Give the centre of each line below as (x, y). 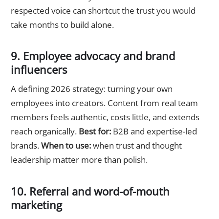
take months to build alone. (62, 25)
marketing (36, 205)
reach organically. (45, 131)
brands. (26, 146)
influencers (39, 70)
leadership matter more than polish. (79, 160)
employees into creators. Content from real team (104, 103)
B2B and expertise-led (154, 131)
